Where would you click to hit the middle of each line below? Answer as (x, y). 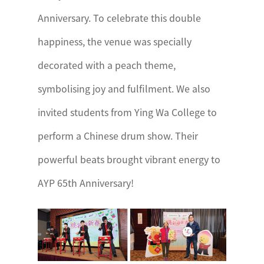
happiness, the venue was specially (115, 42)
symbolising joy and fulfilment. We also (124, 89)
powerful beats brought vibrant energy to (129, 159)
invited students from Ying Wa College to (127, 112)
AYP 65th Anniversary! (86, 183)
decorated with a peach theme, (107, 65)
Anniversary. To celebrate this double (119, 18)
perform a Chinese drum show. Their (118, 136)
